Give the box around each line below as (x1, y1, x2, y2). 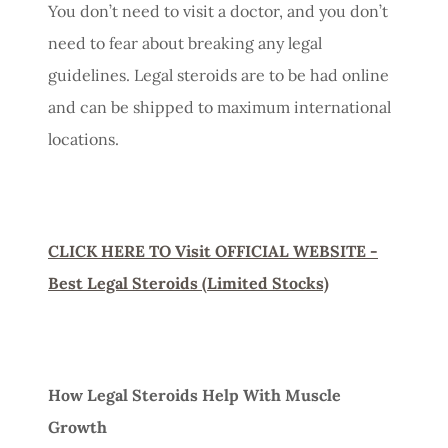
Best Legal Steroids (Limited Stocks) (48, 272, 329, 293)
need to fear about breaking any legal (48, 32, 322, 53)
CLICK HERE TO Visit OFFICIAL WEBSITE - (48, 240, 378, 261)
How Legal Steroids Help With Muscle (48, 384, 341, 405)
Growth (48, 416, 107, 437)
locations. (48, 128, 119, 149)
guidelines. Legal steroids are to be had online (48, 64, 389, 85)
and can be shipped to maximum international (48, 96, 391, 117)
